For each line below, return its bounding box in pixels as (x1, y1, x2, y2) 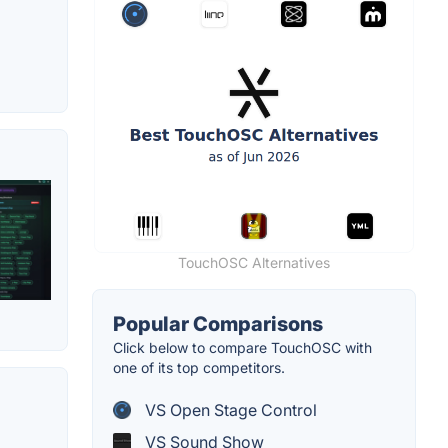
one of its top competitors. (113, 358, 285, 376)
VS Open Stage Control (141, 399, 317, 420)
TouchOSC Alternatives (178, 253, 330, 271)
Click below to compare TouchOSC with (113, 338, 372, 356)
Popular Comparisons (113, 311, 323, 336)
